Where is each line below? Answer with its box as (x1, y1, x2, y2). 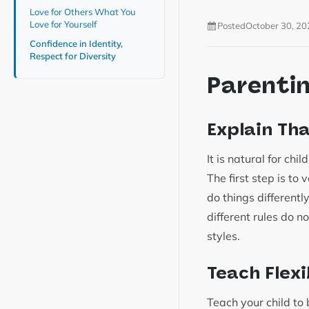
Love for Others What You (30, 6, 136, 17)
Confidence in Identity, (30, 38, 123, 49)
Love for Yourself (30, 19, 99, 30)
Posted (217, 20, 246, 32)
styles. (207, 229, 243, 243)
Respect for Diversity (30, 50, 118, 61)
